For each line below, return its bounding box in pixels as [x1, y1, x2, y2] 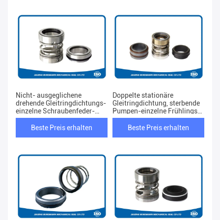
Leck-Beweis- [112, 115, 155, 123]
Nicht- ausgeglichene [16, 91, 82, 100]
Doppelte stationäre [112, 91, 173, 100]
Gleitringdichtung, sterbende [112, 99, 200, 108]
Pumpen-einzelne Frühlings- [112, 107, 200, 115]
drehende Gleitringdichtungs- [16, 99, 106, 108]
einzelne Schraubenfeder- [16, 107, 95, 115]
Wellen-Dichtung [16, 115, 67, 123]
